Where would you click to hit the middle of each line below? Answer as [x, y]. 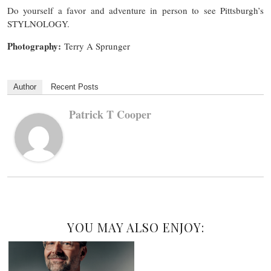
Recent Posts [75, 87]
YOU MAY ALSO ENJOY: [135, 227]
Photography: [36, 46]
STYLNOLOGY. [38, 23]
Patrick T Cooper [110, 114]
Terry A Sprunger [97, 46]
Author [25, 87]
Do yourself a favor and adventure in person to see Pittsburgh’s [135, 10]
